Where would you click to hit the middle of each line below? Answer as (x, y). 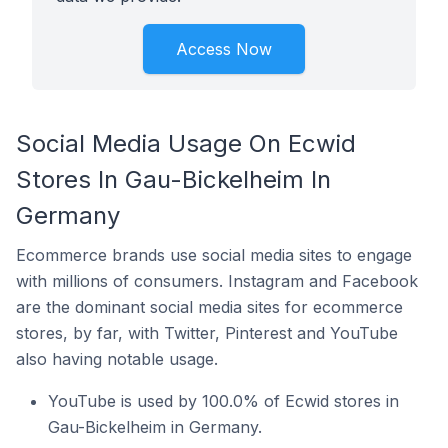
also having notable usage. (117, 359)
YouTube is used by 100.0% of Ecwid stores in (223, 401)
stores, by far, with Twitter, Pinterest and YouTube (207, 333)
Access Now (224, 49)
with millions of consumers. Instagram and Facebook (217, 281)
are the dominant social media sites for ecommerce (209, 307)
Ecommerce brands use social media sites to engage (214, 255)
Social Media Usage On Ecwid (186, 143)
